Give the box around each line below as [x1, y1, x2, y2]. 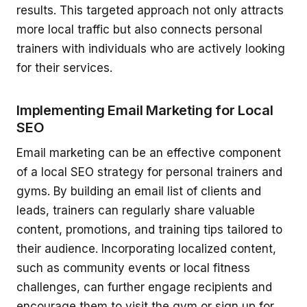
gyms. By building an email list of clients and [16, 184, 261, 199]
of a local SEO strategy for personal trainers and [16, 165, 282, 180]
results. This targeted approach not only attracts [16, 3, 284, 18]
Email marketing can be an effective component [16, 146, 281, 160]
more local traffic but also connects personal [16, 23, 262, 37]
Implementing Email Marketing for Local [16, 102, 273, 119]
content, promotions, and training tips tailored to [16, 223, 282, 237]
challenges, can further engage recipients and [16, 280, 272, 295]
